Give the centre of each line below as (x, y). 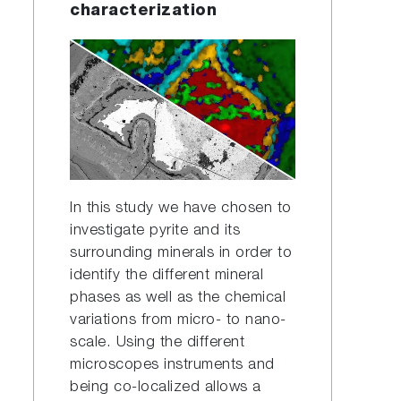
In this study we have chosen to (181, 209)
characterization (144, 12)
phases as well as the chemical (178, 299)
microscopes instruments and (172, 366)
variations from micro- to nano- (178, 321)
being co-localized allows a (166, 388)
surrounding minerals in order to (181, 254)
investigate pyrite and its (155, 232)
